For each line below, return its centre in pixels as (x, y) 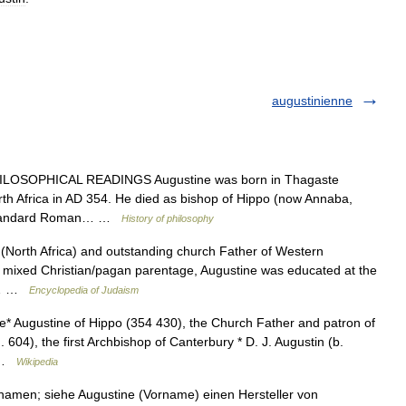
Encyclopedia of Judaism (84, 290)
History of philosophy (168, 218)
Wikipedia (37, 362)
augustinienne (312, 101)
